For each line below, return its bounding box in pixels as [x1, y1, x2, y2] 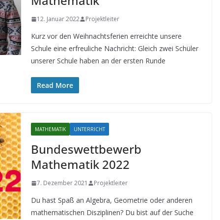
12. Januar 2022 [36, 15, 80, 23]
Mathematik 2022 [30, 156, 130, 172]
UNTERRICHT [73, 126, 105, 133]
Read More [36, 81, 73, 90]
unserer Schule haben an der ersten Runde [30, 56, 165, 65]
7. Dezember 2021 [36, 179, 88, 187]
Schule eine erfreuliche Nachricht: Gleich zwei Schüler [30, 44, 198, 53]
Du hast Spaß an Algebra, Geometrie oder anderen [30, 195, 192, 205]
